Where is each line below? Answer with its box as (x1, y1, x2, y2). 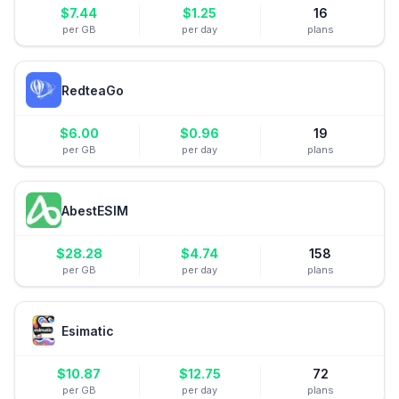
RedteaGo (61, 82, 124, 98)
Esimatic (61, 322, 114, 338)
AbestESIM (61, 202, 128, 218)
